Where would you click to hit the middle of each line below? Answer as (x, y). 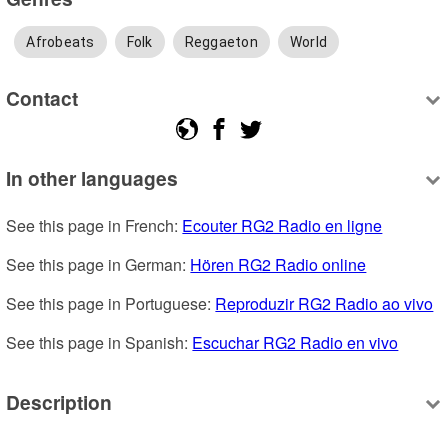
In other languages (92, 177)
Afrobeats (60, 41)
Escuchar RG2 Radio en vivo (295, 342)
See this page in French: (94, 225)
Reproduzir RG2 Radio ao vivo (324, 303)
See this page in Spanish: (99, 342)
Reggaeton (221, 41)
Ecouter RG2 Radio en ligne (282, 225)
